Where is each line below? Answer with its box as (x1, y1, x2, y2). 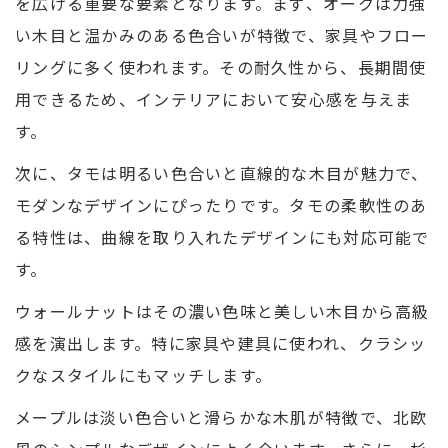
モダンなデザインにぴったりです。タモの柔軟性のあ (15, 193, 428, 218)
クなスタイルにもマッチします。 (15, 363, 273, 388)
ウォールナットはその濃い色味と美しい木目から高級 (15, 299, 430, 324)
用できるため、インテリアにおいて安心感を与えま (15, 87, 413, 112)
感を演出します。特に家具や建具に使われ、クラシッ (15, 331, 427, 356)
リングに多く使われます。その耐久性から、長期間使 (15, 55, 427, 80)
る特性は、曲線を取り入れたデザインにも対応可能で (15, 225, 430, 250)
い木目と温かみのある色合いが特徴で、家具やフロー (15, 23, 429, 48)
